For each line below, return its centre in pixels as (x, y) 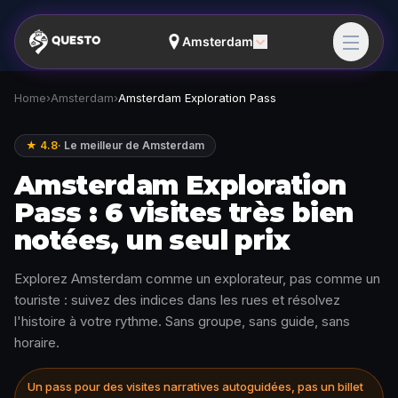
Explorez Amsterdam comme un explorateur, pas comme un (197, 279)
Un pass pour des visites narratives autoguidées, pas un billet (195, 386)
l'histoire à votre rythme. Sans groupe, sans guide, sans (182, 321)
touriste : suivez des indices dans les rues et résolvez (177, 300)
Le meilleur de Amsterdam (134, 145)
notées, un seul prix (152, 240)
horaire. (37, 342)
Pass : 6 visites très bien (184, 213)
